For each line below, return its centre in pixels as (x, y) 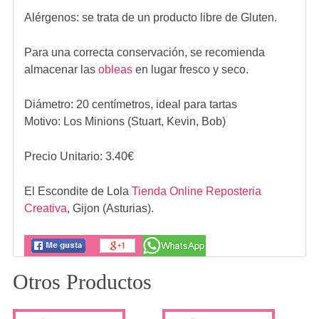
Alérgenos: (53, 18)
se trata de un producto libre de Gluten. (179, 18)
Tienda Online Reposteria (196, 192)
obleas (115, 70)
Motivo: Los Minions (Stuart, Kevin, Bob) (125, 122)
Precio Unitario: (64, 157)
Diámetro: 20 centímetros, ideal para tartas (130, 105)
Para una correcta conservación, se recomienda (144, 53)
